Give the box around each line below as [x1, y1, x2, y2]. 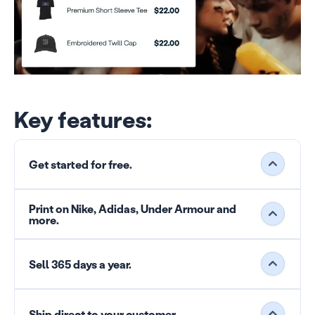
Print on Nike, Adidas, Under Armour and [29, 201, 236, 217]
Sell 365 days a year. [29, 257, 131, 272]
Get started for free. [29, 157, 132, 172]
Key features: [14, 105, 152, 134]
